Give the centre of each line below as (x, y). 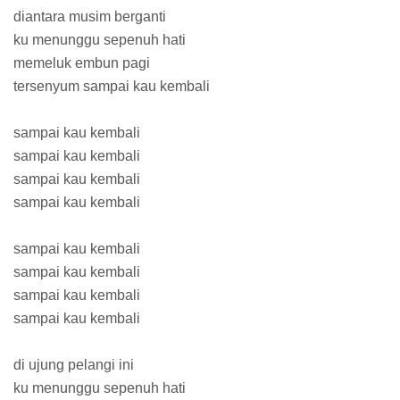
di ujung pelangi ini (74, 365)
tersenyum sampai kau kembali (112, 87)
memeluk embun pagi (82, 63)
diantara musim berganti (90, 17)
